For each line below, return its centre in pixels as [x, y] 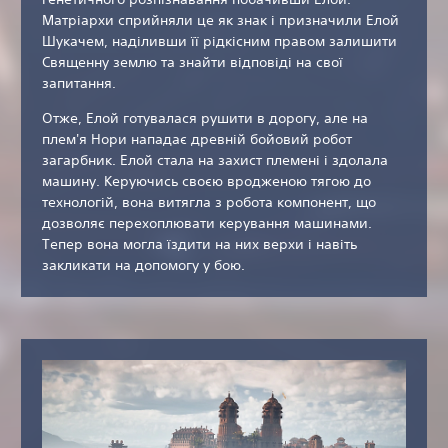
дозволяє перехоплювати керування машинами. [207, 223]
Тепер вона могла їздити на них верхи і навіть [199, 244]
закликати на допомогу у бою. [143, 265]
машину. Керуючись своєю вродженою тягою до [206, 181]
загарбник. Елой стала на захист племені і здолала [215, 160]
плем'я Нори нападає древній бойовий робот [197, 139]
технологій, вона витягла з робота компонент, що [209, 202]
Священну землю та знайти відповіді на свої [192, 62]
